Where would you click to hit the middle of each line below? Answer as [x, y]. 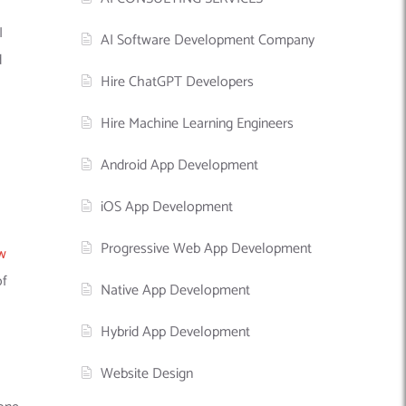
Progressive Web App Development [207, 248]
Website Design [147, 373]
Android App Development [180, 165]
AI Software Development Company [208, 40]
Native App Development [176, 290]
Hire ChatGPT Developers [178, 82]
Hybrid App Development [176, 332]
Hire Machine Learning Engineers [198, 123]
